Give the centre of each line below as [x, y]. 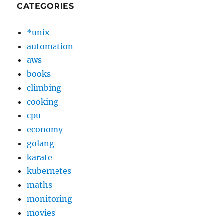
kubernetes [49, 171]
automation [50, 46]
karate [40, 157]
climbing [44, 88]
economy [45, 130]
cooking [43, 102]
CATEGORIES [46, 6]
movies [41, 213]
